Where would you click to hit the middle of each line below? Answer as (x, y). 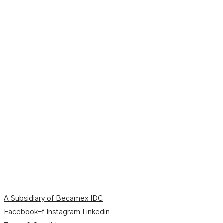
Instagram (63, 212)
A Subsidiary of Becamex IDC (53, 198)
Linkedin (96, 212)
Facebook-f (24, 212)
